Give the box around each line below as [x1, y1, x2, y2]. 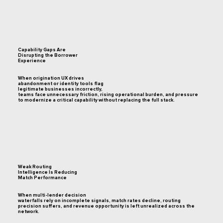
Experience [17, 58, 46, 63]
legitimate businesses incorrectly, [17, 86, 103, 92]
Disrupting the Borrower [17, 52, 78, 58]
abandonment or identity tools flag [17, 81, 104, 86]
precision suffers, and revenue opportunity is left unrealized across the [17, 204, 195, 209]
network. [17, 209, 39, 215]
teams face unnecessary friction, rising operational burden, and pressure [17, 92, 198, 97]
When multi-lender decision [17, 193, 86, 198]
